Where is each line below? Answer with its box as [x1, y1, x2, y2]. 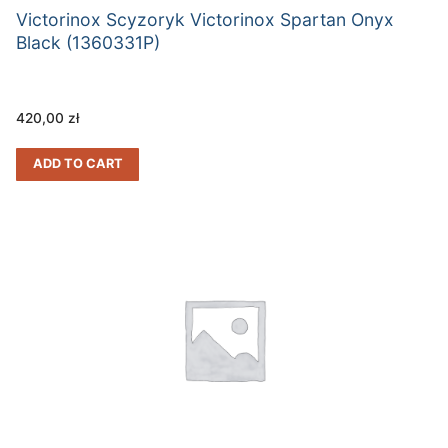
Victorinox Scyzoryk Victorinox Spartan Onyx [16, 8, 394, 30]
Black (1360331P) [16, 31, 160, 53]
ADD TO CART [32, 156, 123, 172]
